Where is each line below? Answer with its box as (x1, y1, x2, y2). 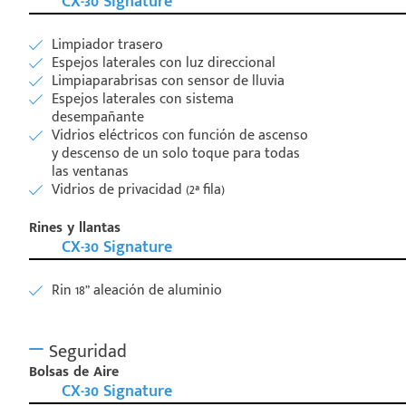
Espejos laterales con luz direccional (52, 50, 275, 75)
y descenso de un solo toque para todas (52, 140, 300, 166)
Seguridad (43, 335, 127, 367)
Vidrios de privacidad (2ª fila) (52, 177, 225, 202)
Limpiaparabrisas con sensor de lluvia (52, 68, 285, 93)
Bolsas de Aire (29, 359, 119, 384)
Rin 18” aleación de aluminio (52, 277, 222, 303)
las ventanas (52, 159, 129, 184)
